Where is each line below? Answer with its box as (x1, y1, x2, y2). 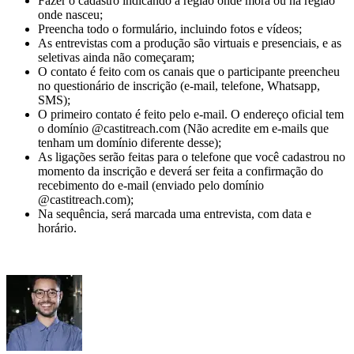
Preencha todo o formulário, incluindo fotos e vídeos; (38, 21, 302, 36)
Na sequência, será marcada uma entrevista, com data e (38, 206, 311, 220)
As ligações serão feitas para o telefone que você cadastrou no (38, 149, 345, 164)
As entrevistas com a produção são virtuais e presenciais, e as (38, 36, 341, 50)
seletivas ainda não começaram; (38, 50, 194, 64)
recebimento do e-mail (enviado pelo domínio (38, 178, 264, 192)
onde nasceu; (38, 7, 103, 21)
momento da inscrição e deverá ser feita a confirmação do (38, 164, 323, 178)
